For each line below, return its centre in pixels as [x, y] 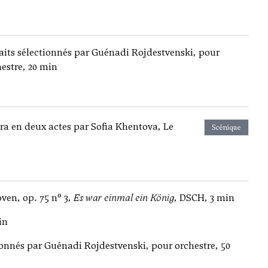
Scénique [226, 127]
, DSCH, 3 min [204, 198]
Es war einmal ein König [124, 198]
